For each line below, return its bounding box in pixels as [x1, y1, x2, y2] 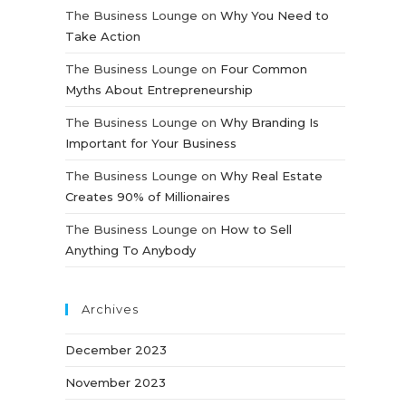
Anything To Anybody [65, 243, 197, 257]
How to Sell [220, 222, 293, 237]
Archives [82, 302, 140, 316]
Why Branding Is [220, 115, 320, 130]
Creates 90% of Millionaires [65, 189, 231, 204]
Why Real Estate [220, 169, 324, 183]
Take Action [65, 29, 141, 43]
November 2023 [65, 375, 167, 390]
